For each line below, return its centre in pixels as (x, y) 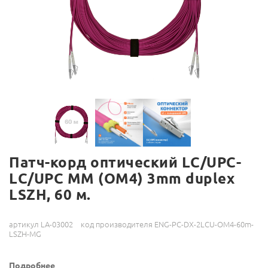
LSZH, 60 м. (50, 195)
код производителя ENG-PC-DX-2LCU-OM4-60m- (167, 225)
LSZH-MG (25, 234)
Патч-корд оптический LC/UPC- (125, 163)
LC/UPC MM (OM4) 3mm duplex (122, 179)
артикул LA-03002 (41, 225)
